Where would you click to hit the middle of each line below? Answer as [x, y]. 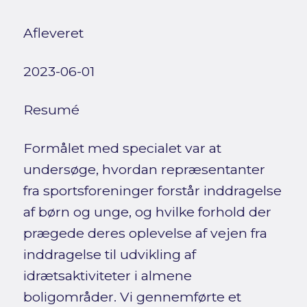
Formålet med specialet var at [122, 148]
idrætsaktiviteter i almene [107, 275]
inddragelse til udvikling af [109, 254]
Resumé [51, 109]
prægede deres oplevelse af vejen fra [145, 233]
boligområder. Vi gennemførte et [132, 296]
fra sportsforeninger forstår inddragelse [152, 190]
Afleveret [53, 33]
